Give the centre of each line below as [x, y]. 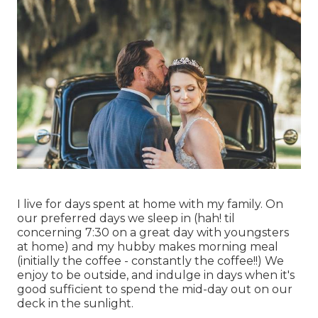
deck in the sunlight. [75, 303]
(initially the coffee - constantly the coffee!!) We [150, 261]
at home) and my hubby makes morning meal [148, 246]
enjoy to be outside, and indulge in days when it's [156, 275]
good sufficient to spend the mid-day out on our [155, 289]
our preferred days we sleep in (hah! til [126, 218]
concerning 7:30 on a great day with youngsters [153, 232]
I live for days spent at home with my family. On [150, 204]
